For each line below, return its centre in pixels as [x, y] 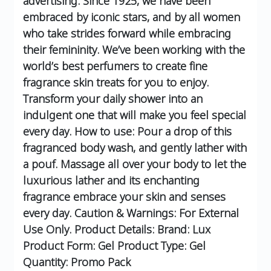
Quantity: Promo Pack [77, 262]
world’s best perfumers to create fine [115, 66]
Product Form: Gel [69, 246]
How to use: [104, 132]
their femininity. [61, 50]
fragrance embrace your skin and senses [124, 197]
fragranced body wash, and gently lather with [135, 148]
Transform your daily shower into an [113, 99]
